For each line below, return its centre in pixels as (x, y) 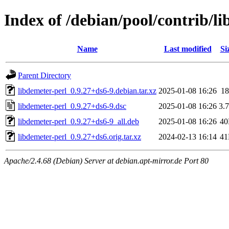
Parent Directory (44, 75)
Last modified (188, 49)
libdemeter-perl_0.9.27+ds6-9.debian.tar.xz (87, 90)
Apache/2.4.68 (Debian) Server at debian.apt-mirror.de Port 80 (106, 161)
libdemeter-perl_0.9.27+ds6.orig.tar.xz (79, 136)
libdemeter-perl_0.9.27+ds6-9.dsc (72, 106)
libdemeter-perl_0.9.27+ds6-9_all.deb (78, 121)
